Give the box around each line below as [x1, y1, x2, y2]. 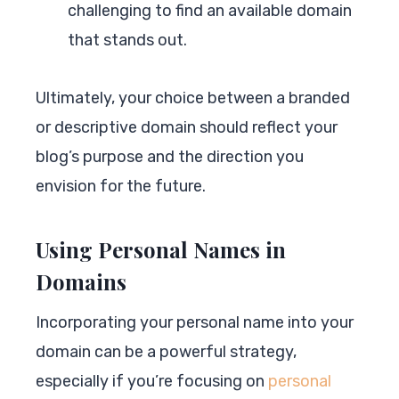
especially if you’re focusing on [36, 370, 268, 391]
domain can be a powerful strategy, [36, 341, 297, 362]
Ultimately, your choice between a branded [36, 87, 350, 108]
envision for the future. [36, 175, 206, 196]
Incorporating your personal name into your [36, 312, 354, 332]
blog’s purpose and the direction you [36, 146, 304, 167]
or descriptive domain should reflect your [36, 117, 338, 137]
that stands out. [68, 29, 187, 50]
